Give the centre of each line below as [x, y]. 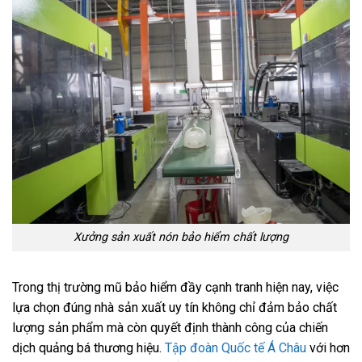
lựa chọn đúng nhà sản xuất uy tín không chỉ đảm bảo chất [175, 308]
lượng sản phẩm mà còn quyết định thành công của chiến [170, 328]
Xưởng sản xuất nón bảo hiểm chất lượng [181, 238]
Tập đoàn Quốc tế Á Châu [236, 348]
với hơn [328, 348]
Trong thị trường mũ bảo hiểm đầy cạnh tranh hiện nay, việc [175, 288]
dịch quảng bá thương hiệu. [88, 348]
